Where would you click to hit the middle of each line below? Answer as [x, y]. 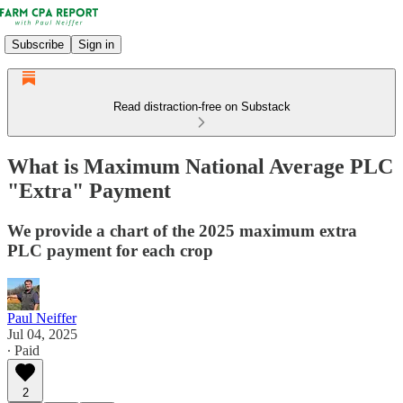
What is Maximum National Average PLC [200, 166]
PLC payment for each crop [110, 250]
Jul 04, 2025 [42, 334]
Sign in [96, 44]
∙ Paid [23, 350]
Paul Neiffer [42, 318]
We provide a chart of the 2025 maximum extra [182, 230]
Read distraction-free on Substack [201, 107]
